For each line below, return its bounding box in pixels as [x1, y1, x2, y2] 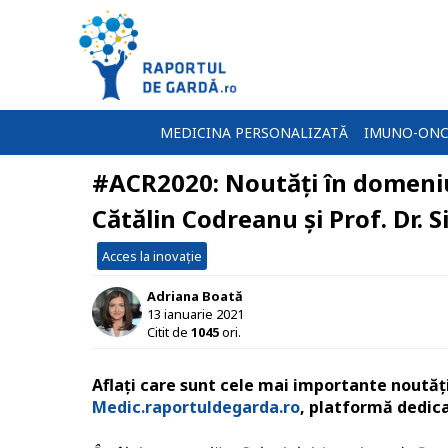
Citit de [147, 322, 191, 341]
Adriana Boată [147, 286, 243, 305]
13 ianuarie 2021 [147, 304, 244, 323]
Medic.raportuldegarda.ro [92, 396, 300, 419]
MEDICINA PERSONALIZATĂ [160, 123, 348, 142]
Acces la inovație [102, 247, 202, 265]
